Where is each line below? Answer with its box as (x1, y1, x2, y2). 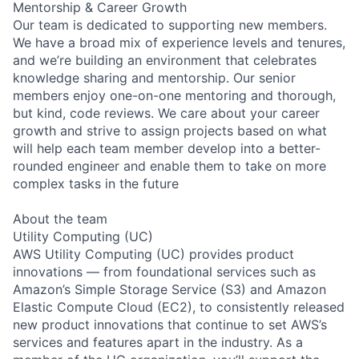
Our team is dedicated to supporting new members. (13, 16, 327, 33)
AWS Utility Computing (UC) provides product (13, 245, 294, 262)
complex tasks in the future (13, 175, 179, 192)
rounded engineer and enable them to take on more (13, 157, 326, 174)
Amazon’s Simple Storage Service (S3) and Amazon (13, 280, 326, 297)
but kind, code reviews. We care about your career (13, 104, 320, 121)
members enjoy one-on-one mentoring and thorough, (13, 87, 336, 103)
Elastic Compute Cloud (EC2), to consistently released (13, 298, 345, 315)
